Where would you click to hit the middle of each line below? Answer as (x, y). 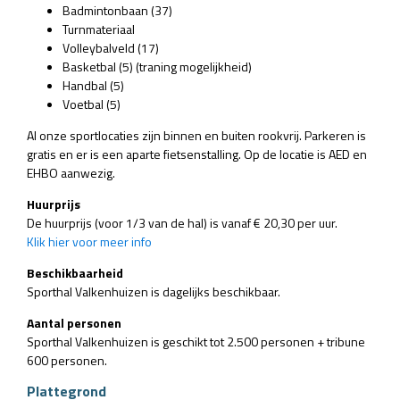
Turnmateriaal (99, 29)
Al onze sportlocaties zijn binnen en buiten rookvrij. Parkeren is (196, 135)
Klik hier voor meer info (89, 241)
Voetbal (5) (92, 104)
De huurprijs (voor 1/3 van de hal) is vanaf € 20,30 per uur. (182, 222)
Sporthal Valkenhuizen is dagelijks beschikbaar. (155, 291)
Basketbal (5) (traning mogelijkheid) (157, 66)
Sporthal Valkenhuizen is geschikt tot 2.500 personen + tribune (196, 341)
